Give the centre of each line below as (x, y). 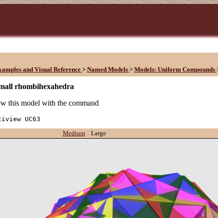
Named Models (107, 69)
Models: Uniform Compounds (174, 69)
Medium (74, 133)
